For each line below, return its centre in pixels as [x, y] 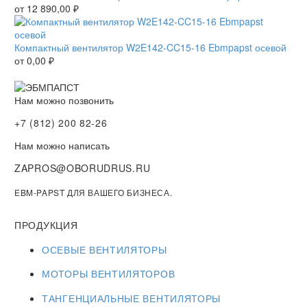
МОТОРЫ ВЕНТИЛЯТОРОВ [109, 274]
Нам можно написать [62, 145]
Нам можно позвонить [64, 100]
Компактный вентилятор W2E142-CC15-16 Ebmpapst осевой [150, 47]
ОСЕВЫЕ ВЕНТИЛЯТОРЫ [105, 249]
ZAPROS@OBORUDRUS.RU [83, 168]
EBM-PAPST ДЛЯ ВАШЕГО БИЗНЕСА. [94, 192]
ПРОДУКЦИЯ [46, 224]
